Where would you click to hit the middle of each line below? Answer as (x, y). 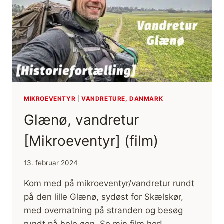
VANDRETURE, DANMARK (122, 98)
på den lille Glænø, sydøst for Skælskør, (104, 197)
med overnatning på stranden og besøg (103, 211)
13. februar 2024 (51, 163)
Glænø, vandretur (81, 120)
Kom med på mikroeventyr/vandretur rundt (109, 184)
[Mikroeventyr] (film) (91, 141)
